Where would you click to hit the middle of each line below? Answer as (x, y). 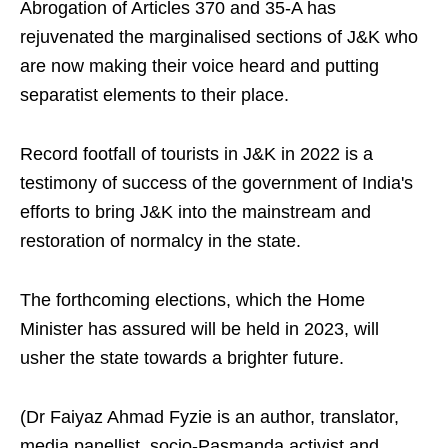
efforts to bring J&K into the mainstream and (195, 212)
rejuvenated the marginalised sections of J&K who (219, 37)
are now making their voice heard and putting (199, 66)
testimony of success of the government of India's (216, 183)
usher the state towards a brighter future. (182, 358)
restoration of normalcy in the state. (160, 241)
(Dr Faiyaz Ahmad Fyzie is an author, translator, (209, 417)
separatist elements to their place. (154, 95)
